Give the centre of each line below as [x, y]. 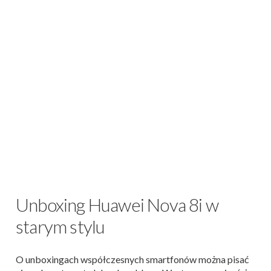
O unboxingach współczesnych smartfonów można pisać [132, 259]
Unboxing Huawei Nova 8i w [117, 204]
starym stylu [60, 226]
